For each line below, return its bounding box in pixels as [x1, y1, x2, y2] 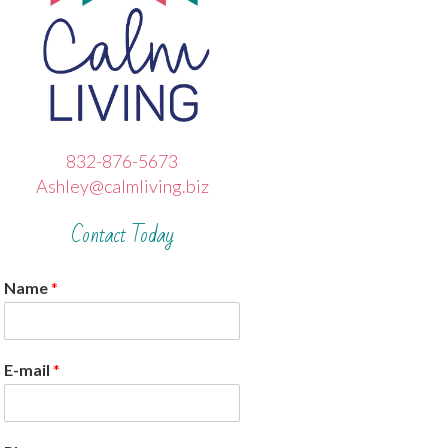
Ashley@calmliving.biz [35, 175, 209, 198]
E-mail [4, 360, 53, 380]
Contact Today [70, 216, 174, 256]
